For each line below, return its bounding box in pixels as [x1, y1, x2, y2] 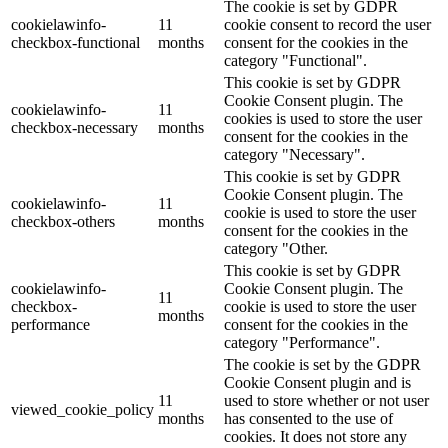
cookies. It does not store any [224, 428, 407, 446]
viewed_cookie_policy [11, 401, 154, 419]
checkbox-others [11, 213, 115, 231]
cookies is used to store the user [224, 110, 422, 128]
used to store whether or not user [224, 392, 429, 410]
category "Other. [224, 240, 328, 258]
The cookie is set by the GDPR [224, 356, 421, 374]
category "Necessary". [224, 146, 365, 164]
